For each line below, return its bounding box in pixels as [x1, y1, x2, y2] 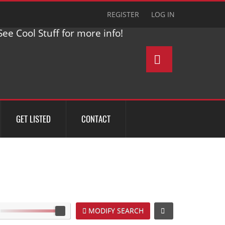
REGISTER [107, 10, 139, 19]
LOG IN [151, 10, 175, 19]
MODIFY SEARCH [88, 206, 144, 215]
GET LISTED [16, 113, 51, 125]
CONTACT [81, 113, 110, 125]
